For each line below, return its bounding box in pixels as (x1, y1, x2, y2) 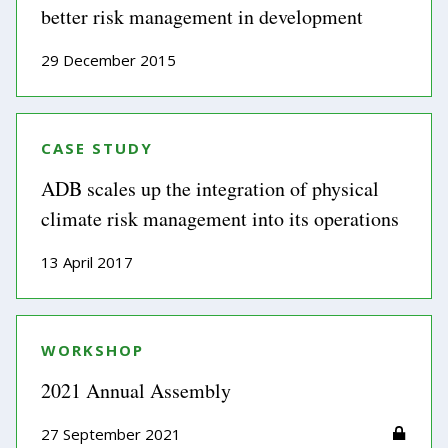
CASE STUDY (41, 138, 154, 158)
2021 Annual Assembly (41, 377, 231, 404)
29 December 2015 (41, 50, 176, 70)
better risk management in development (41, 3, 363, 30)
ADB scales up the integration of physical (41, 175, 379, 202)
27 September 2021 (41, 424, 181, 444)
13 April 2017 (41, 252, 133, 272)
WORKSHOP (41, 340, 145, 360)
